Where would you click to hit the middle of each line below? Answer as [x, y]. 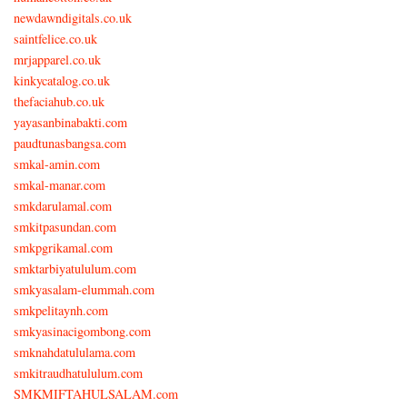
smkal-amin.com [57, 164]
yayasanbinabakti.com [70, 122]
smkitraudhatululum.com [78, 372]
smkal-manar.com [60, 184]
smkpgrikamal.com [63, 247]
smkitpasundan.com [65, 226]
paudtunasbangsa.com [70, 143]
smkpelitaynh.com [61, 310]
